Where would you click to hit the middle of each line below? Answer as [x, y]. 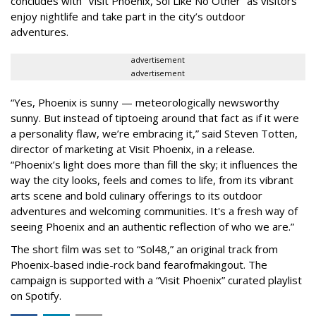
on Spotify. [36, 295]
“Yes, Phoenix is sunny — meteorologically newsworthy [145, 102]
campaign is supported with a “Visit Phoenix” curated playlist [156, 280]
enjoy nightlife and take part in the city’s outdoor [128, 16]
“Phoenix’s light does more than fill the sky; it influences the [154, 164]
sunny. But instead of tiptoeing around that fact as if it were [155, 117]
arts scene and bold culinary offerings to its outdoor [136, 195]
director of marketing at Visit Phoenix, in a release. [133, 148]
